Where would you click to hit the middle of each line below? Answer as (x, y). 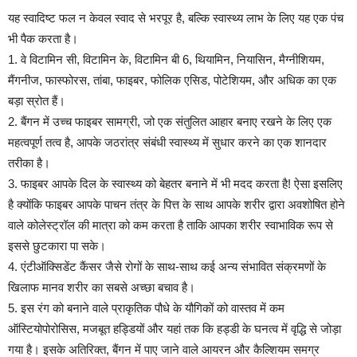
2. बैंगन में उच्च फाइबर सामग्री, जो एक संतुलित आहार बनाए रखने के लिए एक (170, 121)
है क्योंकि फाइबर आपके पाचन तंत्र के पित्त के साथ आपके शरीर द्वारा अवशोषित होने (177, 204)
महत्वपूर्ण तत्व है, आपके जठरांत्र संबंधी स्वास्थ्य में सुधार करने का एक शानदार (167, 142)
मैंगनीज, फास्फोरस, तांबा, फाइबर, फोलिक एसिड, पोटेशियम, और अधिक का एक (172, 80)
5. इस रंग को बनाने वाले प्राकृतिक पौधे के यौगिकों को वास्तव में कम (146, 308)
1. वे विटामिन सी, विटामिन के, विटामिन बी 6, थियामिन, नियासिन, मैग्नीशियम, (166, 59)
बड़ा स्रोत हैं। (37, 100)
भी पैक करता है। (43, 38)
